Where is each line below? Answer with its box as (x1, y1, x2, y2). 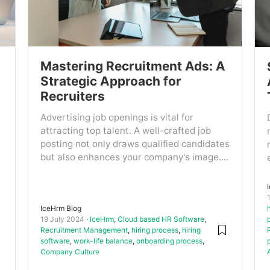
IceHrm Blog (40, 203, 81, 213)
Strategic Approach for (40, 74, 181, 89)
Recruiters (40, 89, 105, 104)
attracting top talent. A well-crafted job (40, 125, 211, 137)
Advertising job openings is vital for (40, 111, 193, 124)
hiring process (131, 225, 178, 234)
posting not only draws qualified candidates (40, 138, 230, 150)
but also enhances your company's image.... (40, 151, 228, 163)
